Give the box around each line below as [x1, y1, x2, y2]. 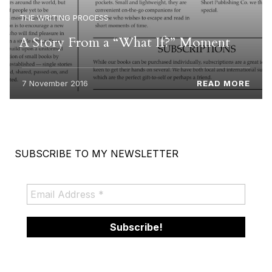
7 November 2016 [22, 78, 88, 89]
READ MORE [197, 78, 250, 89]
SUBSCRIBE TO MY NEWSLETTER [15, 148, 178, 160]
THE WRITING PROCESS [19, 12, 109, 22]
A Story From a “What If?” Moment [19, 32, 230, 52]
